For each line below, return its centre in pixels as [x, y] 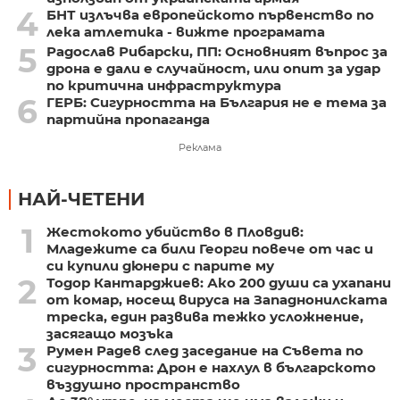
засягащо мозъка [109, 334]
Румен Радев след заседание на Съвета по [204, 351]
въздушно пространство [143, 385]
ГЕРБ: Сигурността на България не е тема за [216, 103]
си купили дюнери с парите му [160, 266]
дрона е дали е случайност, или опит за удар [213, 69]
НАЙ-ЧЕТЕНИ [81, 200]
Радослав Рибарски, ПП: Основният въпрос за [217, 52]
